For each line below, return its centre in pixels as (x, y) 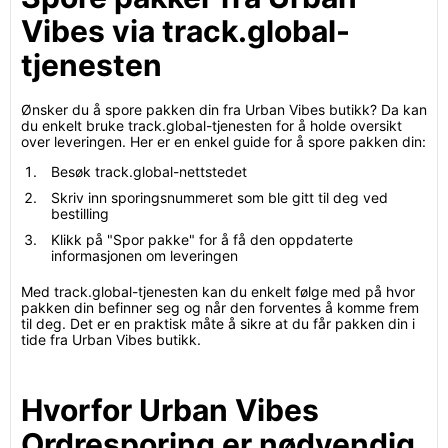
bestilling (80, 213)
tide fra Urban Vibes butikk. (111, 339)
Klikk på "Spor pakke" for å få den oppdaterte (202, 239)
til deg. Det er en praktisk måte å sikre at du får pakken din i (218, 323)
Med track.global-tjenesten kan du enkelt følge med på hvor (218, 291)
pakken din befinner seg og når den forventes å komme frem (220, 307)
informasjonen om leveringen (144, 255)
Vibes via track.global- (185, 31)
